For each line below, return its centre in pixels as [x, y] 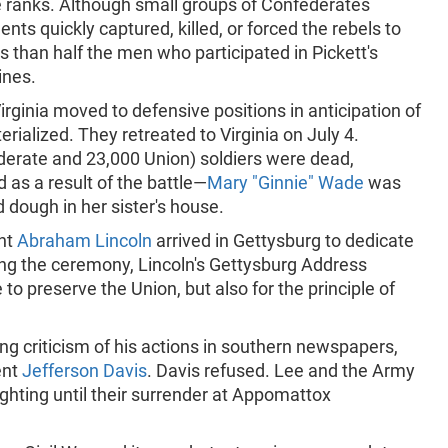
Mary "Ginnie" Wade [286, 182]
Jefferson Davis [85, 370]
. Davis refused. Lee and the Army [281, 370]
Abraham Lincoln [85, 240]
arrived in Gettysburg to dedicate [283, 240]
